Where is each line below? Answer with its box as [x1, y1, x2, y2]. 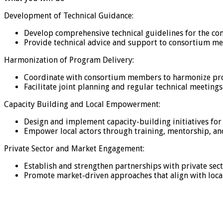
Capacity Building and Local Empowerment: [4, 99, 160, 109]
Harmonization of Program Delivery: [4, 55, 134, 65]
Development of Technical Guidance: [4, 10, 133, 20]
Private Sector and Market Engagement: [4, 143, 144, 153]
